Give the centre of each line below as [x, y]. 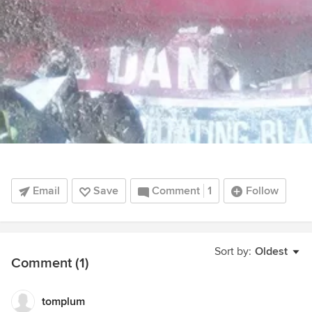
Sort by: [233, 252]
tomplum [63, 302]
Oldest [271, 252]
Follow [262, 191]
